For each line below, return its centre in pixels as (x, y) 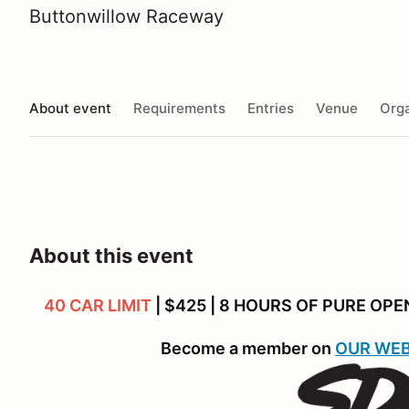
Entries (271, 108)
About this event (111, 256)
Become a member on (248, 348)
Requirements (179, 108)
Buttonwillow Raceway (126, 16)
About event (70, 108)
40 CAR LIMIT (98, 305)
